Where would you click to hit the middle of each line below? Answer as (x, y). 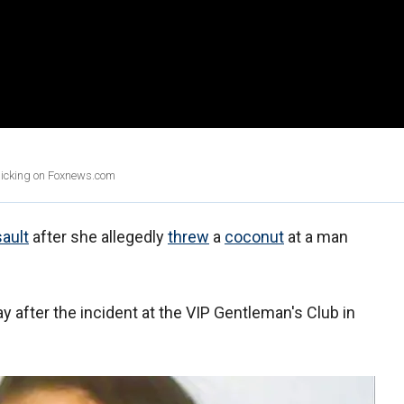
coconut (254, 237)
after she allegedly (98, 237)
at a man (316, 237)
